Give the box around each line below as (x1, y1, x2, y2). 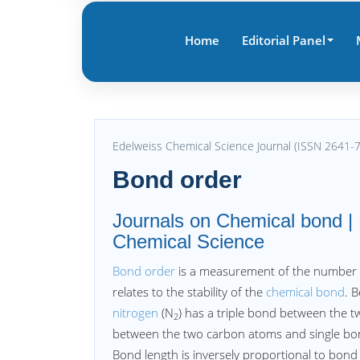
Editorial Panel (241, 32, 325, 48)
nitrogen (112, 305, 158, 321)
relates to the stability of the (112, 284, 266, 300)
